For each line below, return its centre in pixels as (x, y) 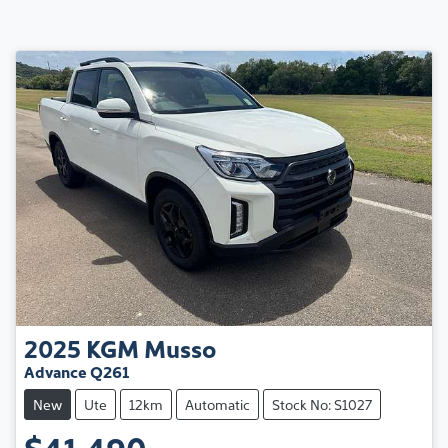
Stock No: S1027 (322, 403)
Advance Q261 (76, 370)
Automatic (217, 403)
